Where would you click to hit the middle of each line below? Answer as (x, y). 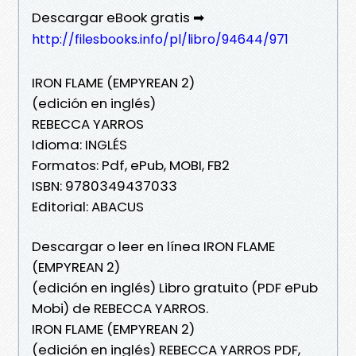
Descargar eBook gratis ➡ (118, 17)
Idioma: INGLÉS (79, 144)
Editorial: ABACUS (88, 206)
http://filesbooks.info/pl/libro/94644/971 (160, 39)
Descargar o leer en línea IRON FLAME (153, 246)
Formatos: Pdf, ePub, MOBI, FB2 (131, 165)
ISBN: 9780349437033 (104, 186)
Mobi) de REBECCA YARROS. (120, 308)
